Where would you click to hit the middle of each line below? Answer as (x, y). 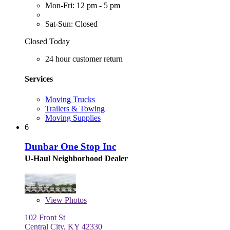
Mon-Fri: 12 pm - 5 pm (83, 6)
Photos (75, 200)
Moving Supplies (73, 118)
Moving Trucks (70, 99)
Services (39, 79)
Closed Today (47, 42)
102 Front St (45, 218)
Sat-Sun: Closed (71, 24)
